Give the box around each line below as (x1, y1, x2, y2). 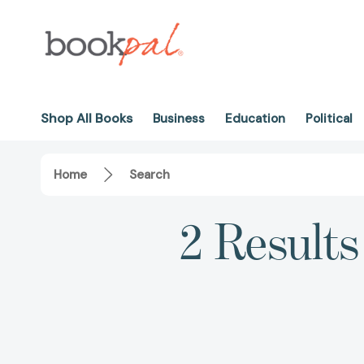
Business (153, 110, 205, 127)
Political (305, 110, 353, 127)
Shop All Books (41, 110, 132, 127)
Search (129, 167, 170, 184)
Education (225, 110, 285, 127)
